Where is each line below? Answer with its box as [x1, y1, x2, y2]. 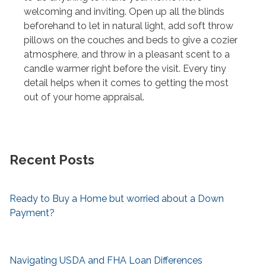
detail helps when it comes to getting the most [24, 77, 229, 89]
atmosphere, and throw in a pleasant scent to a [24, 49, 230, 61]
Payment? [9, 207, 55, 219]
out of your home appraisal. [24, 91, 144, 103]
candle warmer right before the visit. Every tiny [24, 63, 226, 75]
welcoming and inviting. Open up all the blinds [24, 6, 224, 18]
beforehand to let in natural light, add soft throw [24, 20, 233, 32]
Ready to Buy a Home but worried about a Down [9, 193, 224, 205]
